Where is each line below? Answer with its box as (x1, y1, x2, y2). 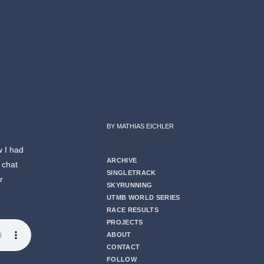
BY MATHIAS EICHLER (107, 123, 174, 130)
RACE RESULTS (107, 206, 159, 214)
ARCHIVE (107, 157, 137, 164)
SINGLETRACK (107, 169, 156, 177)
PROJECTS (107, 219, 143, 226)
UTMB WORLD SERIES (107, 194, 180, 202)
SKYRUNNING (107, 181, 153, 189)
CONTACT (107, 243, 140, 251)
